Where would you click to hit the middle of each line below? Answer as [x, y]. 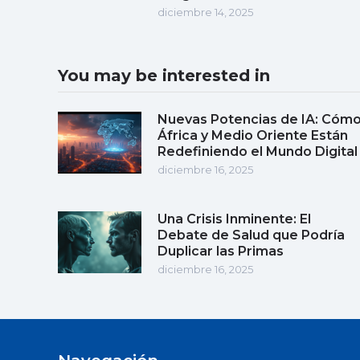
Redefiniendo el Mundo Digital [258, 151]
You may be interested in [164, 75]
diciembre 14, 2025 [205, 12]
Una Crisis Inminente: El [234, 219]
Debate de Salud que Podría [251, 235]
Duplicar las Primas [221, 251]
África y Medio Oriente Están [253, 135]
